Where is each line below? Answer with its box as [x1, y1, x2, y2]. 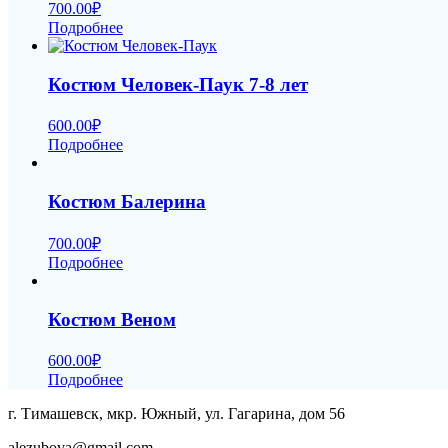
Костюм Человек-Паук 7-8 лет [48, 73, 308, 95]
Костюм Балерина [48, 191, 206, 213]
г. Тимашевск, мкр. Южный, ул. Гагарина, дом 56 [8, 405, 345, 423]
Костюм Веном [48, 308, 176, 330]
